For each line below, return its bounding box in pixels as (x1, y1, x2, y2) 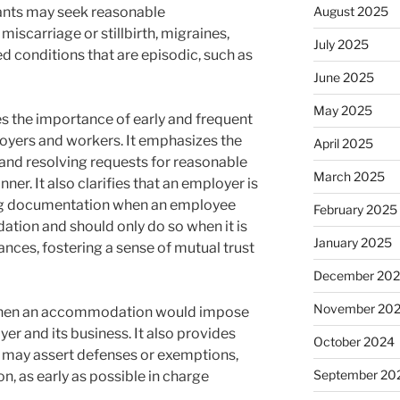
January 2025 (312, 235, 392, 251)
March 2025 (312, 169, 385, 185)
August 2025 (312, 4, 388, 20)
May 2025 (312, 103, 372, 119)
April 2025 (312, 136, 373, 152)
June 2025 (312, 70, 374, 86)
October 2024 (312, 334, 395, 350)
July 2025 (312, 37, 369, 53)
